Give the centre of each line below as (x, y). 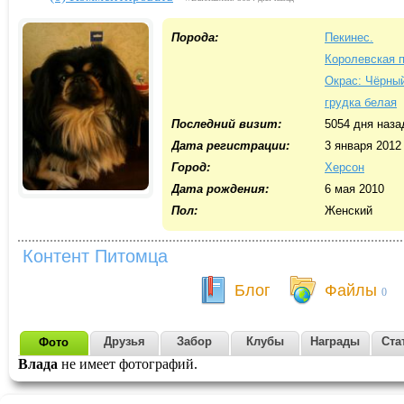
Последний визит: (226, 124)
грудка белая (361, 102)
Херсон (344, 167)
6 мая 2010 (354, 189)
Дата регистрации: (230, 146)
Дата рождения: (220, 189)
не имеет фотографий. (128, 364)
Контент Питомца (95, 256)
